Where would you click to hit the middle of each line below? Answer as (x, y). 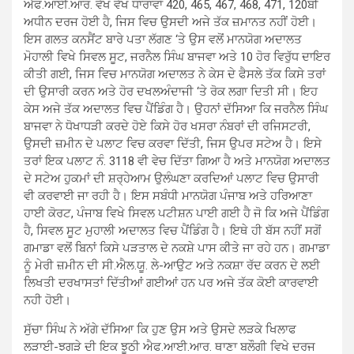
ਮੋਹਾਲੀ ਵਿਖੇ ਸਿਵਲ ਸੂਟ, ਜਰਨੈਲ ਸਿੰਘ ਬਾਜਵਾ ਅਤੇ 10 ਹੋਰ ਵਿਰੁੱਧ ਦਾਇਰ (177, 57)
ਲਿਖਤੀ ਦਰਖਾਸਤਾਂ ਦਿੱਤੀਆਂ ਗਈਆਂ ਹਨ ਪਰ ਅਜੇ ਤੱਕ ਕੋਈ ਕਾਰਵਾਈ (171, 283)
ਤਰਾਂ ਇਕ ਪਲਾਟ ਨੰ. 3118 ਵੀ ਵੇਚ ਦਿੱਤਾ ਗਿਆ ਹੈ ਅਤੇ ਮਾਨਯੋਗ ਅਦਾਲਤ (177, 162)
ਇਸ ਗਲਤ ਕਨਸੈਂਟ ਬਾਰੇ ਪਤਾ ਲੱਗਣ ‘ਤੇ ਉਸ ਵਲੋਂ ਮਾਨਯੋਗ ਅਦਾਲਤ (163, 40)
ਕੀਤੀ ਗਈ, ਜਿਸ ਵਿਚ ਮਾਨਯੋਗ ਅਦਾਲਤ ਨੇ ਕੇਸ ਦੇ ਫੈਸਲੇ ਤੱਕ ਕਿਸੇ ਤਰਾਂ (175, 75)
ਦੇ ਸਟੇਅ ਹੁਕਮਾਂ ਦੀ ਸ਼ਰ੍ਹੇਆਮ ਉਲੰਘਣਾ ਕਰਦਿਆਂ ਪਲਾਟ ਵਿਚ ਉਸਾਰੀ (171, 179)
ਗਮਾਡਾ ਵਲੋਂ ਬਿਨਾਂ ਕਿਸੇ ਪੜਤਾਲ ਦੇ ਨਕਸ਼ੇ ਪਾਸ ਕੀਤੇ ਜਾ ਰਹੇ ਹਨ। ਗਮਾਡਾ (177, 249)
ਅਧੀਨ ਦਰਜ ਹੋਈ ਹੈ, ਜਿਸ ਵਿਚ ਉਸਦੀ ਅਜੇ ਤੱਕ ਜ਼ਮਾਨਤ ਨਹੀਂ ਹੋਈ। (170, 23)
